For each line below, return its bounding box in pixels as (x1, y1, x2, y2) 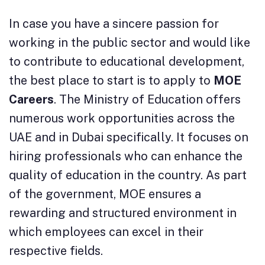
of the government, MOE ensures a (9, 187, 201, 202)
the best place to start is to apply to (9, 73, 214, 88)
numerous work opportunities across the (9, 111, 235, 126)
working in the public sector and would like (9, 35, 250, 50)
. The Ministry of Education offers (54, 92, 241, 107)
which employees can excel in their (9, 225, 203, 240)
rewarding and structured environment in (9, 206, 237, 221)
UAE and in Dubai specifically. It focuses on (9, 130, 248, 145)
